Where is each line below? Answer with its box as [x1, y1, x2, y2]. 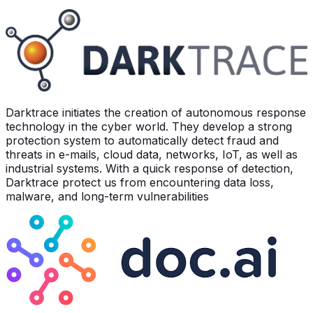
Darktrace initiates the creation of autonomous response [6, 105, 306, 119]
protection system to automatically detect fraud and [6, 133, 279, 147]
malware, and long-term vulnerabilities [6, 189, 209, 203]
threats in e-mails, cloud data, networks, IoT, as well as [6, 147, 298, 161]
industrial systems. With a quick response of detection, [6, 161, 293, 175]
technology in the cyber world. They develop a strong [6, 119, 292, 133]
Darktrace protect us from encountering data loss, [6, 175, 274, 189]
